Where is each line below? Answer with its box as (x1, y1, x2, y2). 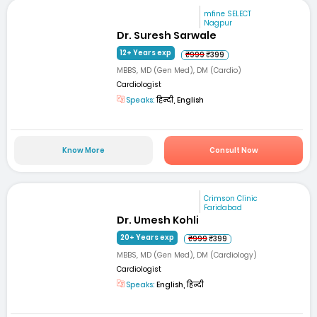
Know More (62, 144, 105, 156)
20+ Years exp (120, 231, 175, 243)
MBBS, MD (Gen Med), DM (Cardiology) (117, 249, 258, 260)
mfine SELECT (204, 8, 252, 19)
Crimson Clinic (204, 192, 258, 204)
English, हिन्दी (155, 279, 204, 290)
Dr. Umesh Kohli (117, 212, 200, 227)
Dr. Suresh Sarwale (117, 28, 217, 42)
